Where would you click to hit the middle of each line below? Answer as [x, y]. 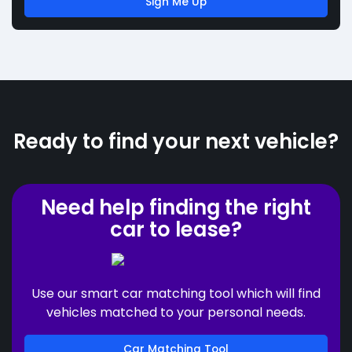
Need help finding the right [176, 207]
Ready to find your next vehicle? [176, 141]
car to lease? [176, 229]
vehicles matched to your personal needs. [176, 312]
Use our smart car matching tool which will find [176, 293]
